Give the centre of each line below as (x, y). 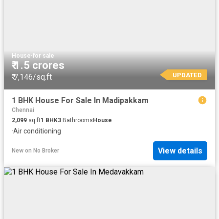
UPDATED (187, 75)
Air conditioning (37, 131)
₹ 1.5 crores (38, 65)
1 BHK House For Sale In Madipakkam (80, 100)
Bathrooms (77, 120)
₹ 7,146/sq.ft (32, 77)
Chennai (23, 110)
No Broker (46, 151)
